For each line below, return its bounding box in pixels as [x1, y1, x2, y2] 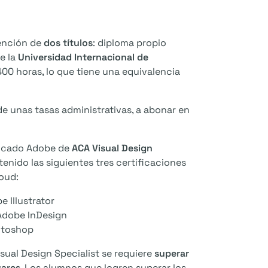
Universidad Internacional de [18, 51, 148, 64]
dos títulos [44, 36, 93, 50]
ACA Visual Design [72, 142, 153, 155]
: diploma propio [93, 36, 166, 50]
